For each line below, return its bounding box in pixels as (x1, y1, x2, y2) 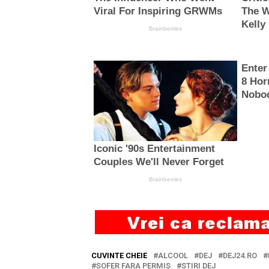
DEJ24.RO (223, 251, 257, 261)
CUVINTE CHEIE (91, 251, 147, 261)
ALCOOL (158, 251, 188, 261)
